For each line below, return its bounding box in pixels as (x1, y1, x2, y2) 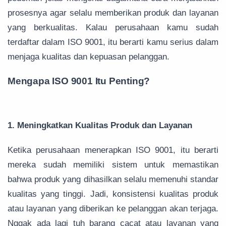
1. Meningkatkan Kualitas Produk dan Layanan (8, 121, 192, 131)
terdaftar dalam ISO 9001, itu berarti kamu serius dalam (8, 37, 218, 47)
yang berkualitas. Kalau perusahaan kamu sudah (8, 23, 218, 33)
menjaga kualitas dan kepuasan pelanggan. (8, 52, 169, 62)
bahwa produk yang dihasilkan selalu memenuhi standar (8, 175, 218, 185)
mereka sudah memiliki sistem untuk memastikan (8, 160, 218, 170)
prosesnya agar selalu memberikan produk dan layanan (8, 8, 218, 18)
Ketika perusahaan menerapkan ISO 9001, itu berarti (8, 145, 218, 155)
